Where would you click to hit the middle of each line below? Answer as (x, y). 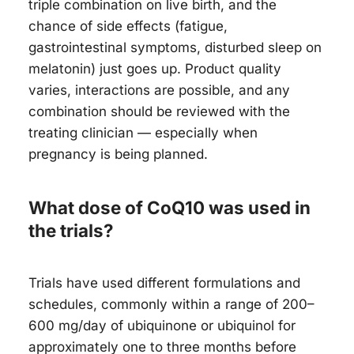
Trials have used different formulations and (164, 283)
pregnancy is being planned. (118, 154)
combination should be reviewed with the (159, 111)
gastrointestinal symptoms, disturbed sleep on (175, 47)
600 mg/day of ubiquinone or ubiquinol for (162, 326)
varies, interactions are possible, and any (159, 90)
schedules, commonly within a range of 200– (171, 305)
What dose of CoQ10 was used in (169, 208)
